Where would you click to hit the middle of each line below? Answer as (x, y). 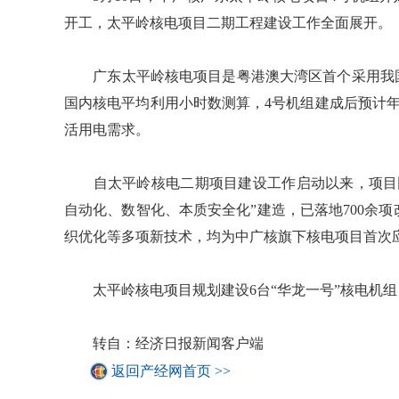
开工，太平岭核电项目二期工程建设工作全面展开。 (228, 23)
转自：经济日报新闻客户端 (164, 343)
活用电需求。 (107, 130)
